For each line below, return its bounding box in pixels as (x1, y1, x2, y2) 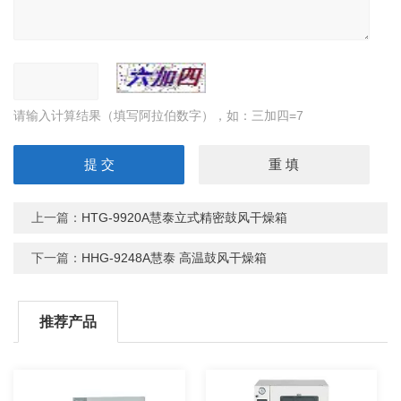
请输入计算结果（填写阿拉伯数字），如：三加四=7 (13, 107, 304, 123)
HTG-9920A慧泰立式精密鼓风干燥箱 (81, 209, 288, 225)
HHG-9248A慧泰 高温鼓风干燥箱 (81, 250, 268, 265)
